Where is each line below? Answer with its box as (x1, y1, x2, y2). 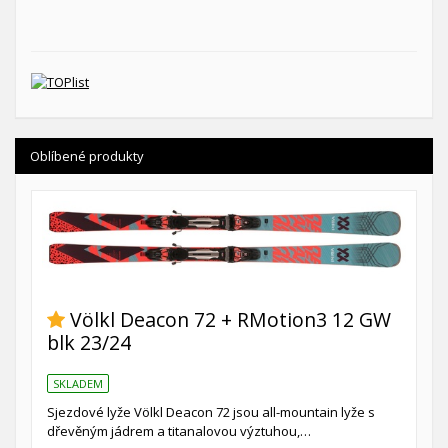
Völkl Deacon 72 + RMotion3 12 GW (70, 306, 391, 334)
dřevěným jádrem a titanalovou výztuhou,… (47, 421, 311, 440)
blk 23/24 (47, 329, 131, 357)
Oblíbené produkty (30, 146, 144, 165)
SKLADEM (53, 375, 103, 391)
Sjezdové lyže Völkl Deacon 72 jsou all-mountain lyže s (47, 402, 375, 421)
